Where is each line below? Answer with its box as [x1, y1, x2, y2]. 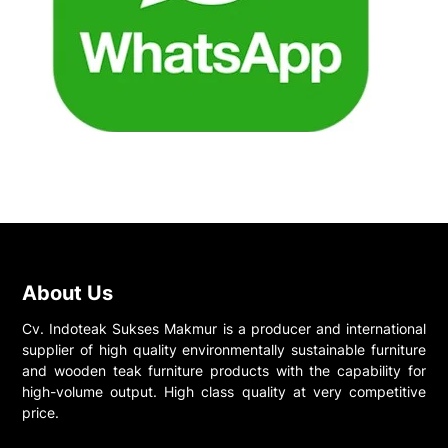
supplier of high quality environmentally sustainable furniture [22, 341, 426, 359]
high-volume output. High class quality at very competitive [22, 383, 426, 401]
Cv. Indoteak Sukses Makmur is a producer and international [22, 320, 426, 338]
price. [22, 404, 60, 422]
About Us [22, 281, 114, 306]
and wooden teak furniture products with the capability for [22, 362, 426, 380]
